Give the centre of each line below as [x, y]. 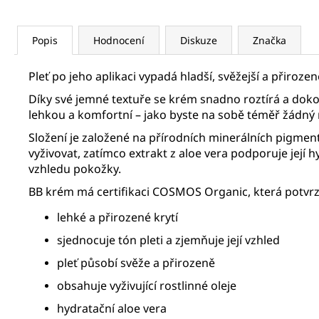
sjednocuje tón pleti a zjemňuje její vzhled [168, 240]
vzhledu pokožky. [75, 169]
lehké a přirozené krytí [117, 218]
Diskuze [199, 41]
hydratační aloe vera [112, 309]
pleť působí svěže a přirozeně [136, 263]
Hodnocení [119, 41]
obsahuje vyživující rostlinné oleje [147, 286]
